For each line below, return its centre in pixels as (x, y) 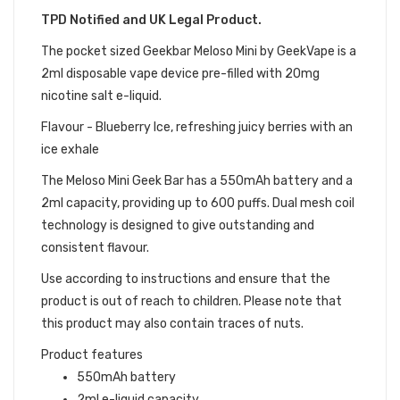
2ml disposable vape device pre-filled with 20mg (180, 74)
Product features (92, 355)
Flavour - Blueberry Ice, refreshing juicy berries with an (197, 127)
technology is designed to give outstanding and (178, 225)
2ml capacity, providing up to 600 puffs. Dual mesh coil (198, 203)
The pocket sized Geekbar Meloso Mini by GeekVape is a (199, 51)
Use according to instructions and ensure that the (186, 279)
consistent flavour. (95, 248)
